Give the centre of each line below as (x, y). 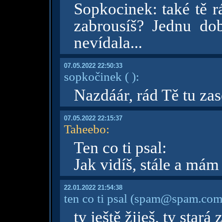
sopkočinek (93, 76)
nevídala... (108, 43)
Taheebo (85, 129)
